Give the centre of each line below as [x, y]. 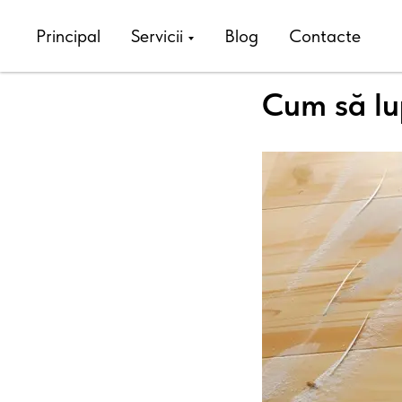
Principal [68, 36]
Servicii [157, 36]
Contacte [325, 36]
